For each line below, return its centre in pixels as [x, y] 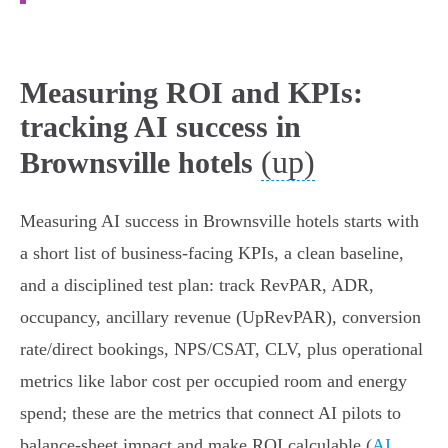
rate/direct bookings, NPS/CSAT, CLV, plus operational [221, 349]
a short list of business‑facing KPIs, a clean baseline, [212, 253]
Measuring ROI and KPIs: [191, 93]
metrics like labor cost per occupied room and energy [213, 381]
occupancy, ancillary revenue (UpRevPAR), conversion [220, 317]
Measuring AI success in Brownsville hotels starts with [219, 221]
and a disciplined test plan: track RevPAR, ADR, [197, 285]
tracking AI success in [160, 127]
